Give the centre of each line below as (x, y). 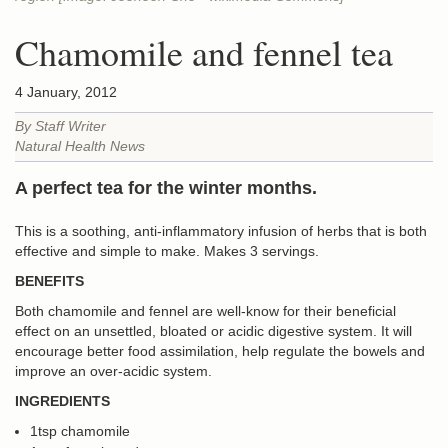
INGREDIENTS (62, 401)
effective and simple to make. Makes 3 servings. (167, 251)
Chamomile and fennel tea (204, 52)
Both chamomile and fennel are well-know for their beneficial (205, 311)
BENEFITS (49, 281)
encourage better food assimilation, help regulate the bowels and (220, 351)
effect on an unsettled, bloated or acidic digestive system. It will (213, 331)
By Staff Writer (60, 126)
